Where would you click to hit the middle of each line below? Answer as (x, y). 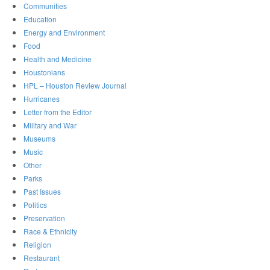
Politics (36, 205)
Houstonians (45, 72)
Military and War (50, 125)
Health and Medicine (58, 59)
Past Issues (42, 192)
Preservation (45, 218)
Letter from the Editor (58, 112)
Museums (40, 139)
